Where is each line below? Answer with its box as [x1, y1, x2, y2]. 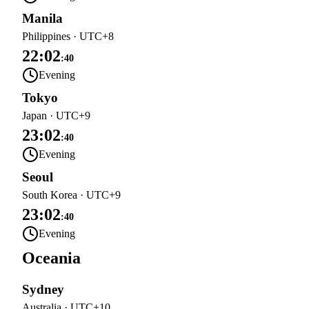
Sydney [22, 282, 64, 297]
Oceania [22, 249, 81, 267]
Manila [22, 11, 63, 26]
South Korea [22, 189, 77, 201]
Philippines [22, 30, 70, 42]
